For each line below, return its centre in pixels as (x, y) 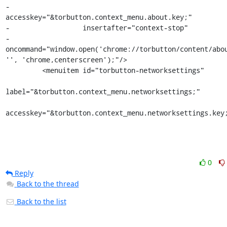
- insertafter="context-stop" (97, 28)
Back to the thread (48, 184)
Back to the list (40, 201)
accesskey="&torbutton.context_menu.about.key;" (99, 17)
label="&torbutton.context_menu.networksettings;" (103, 91)
